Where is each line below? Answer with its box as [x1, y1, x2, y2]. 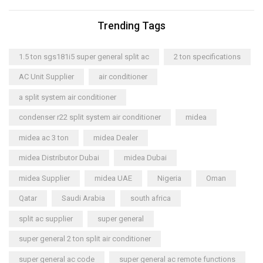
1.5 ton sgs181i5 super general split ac [19, 52, 149, 61]
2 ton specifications [174, 52, 241, 61]
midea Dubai [124, 153, 167, 163]
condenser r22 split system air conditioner [19, 113, 161, 122]
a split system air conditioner [19, 92, 116, 102]
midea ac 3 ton [19, 133, 69, 142]
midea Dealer [93, 133, 139, 142]
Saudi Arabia [62, 194, 106, 203]
